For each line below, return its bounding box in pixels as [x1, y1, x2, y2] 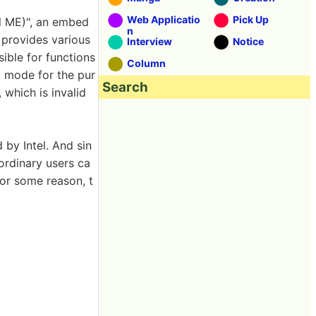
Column [127, 57, 166, 69]
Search [102, 79, 148, 95]
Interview [127, 35, 172, 47]
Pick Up [233, 13, 269, 25]
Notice [233, 35, 264, 47]
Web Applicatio [127, 13, 200, 25]
